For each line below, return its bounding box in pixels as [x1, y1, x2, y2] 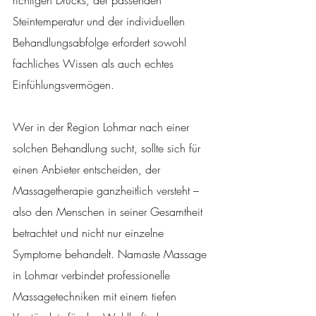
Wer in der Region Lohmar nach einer [13, 119, 193, 135]
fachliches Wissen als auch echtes [13, 56, 177, 72]
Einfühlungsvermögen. [13, 77, 114, 93]
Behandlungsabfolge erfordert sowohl [13, 35, 190, 51]
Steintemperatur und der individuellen [13, 13, 188, 30]
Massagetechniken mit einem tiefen [13, 288, 180, 305]
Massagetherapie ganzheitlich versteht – [13, 183, 202, 199]
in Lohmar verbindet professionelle [13, 267, 174, 284]
